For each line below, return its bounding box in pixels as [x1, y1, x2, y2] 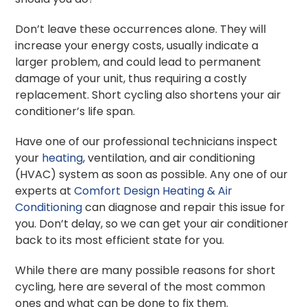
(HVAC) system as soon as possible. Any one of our [15, 166, 288, 182]
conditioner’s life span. [15, 103, 136, 119]
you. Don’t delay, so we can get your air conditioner [15, 215, 289, 232]
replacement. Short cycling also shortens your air [15, 86, 282, 103]
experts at [15, 182, 75, 199]
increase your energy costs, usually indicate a [15, 37, 259, 53]
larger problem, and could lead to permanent [15, 53, 262, 70]
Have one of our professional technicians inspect [15, 133, 278, 149]
